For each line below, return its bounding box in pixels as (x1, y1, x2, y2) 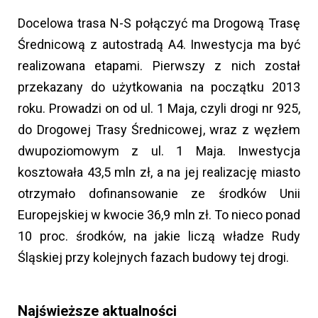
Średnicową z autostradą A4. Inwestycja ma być (18, 37, 300, 53)
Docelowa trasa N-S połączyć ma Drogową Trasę (18, 16, 300, 31)
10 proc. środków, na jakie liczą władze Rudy (18, 229, 300, 244)
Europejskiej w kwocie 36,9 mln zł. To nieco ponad (18, 207, 300, 223)
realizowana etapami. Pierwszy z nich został (18, 58, 300, 74)
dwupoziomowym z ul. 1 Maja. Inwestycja (18, 143, 300, 159)
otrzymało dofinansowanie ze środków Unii (18, 186, 300, 202)
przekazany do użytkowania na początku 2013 (18, 79, 300, 95)
